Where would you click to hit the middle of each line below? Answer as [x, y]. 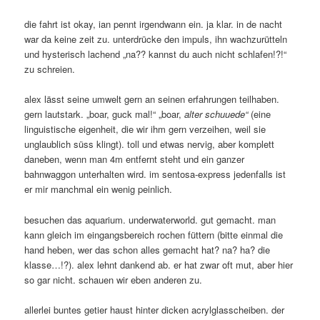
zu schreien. [50, 69]
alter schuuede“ [218, 114]
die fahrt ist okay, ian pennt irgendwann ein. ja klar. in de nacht [154, 24]
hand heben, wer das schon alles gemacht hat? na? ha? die [147, 249]
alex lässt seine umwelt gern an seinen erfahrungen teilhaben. [152, 99]
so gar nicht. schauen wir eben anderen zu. [114, 279]
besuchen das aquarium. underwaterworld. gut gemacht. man [150, 219]
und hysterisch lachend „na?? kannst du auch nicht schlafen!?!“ [156, 54]
